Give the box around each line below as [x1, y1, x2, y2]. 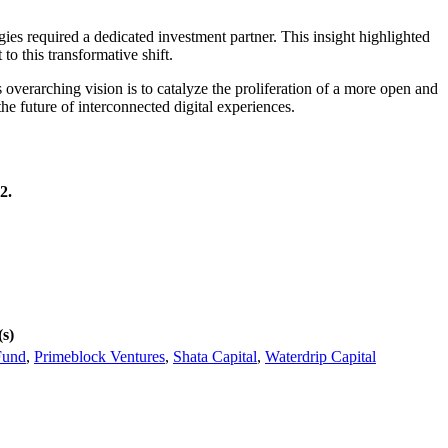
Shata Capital [173, 347, 257, 365]
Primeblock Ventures [34, 347, 165, 365]
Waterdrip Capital [265, 347, 376, 365]
